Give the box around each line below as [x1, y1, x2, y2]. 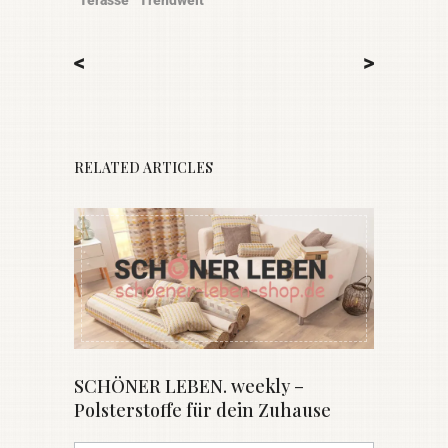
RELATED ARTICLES [74, 158, 213, 178]
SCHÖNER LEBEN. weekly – [74, 374, 304, 399]
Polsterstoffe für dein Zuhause [74, 398, 331, 423]
